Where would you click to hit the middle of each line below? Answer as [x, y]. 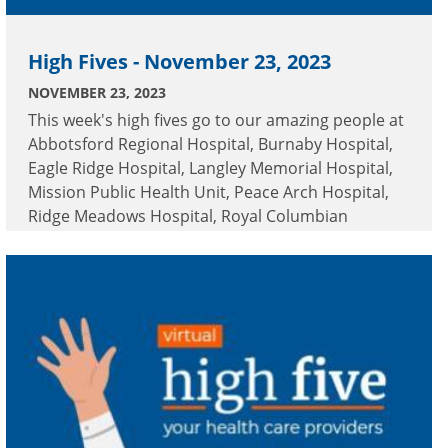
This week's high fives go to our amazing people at [216, 120]
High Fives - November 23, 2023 [179, 62]
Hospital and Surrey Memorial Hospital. [176, 240]
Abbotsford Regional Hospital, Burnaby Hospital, [210, 144]
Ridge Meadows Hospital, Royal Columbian [188, 216]
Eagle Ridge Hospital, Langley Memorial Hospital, [210, 168]
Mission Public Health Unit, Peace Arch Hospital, [208, 192]
